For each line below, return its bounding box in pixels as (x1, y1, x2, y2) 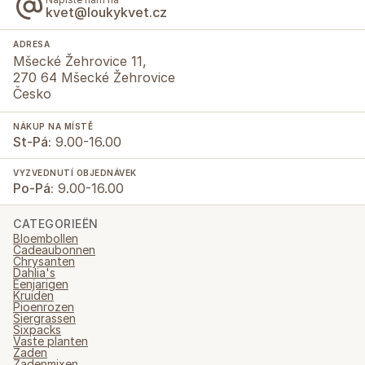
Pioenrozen (13, 300, 74, 314)
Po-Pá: (13, 180, 54, 196)
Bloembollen (13, 231, 78, 245)
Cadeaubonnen (13, 243, 95, 257)
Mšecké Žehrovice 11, (13, 53, 147, 69)
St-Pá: (13, 134, 51, 150)
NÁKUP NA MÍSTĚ (13, 121, 93, 131)
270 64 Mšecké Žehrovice (13, 69, 175, 86)
